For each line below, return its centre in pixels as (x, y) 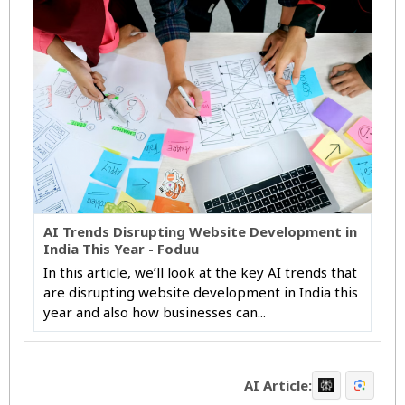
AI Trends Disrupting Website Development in (200, 232)
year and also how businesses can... (155, 312)
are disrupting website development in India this (201, 292)
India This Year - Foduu (121, 249)
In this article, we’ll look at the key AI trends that (200, 273)
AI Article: (278, 385)
